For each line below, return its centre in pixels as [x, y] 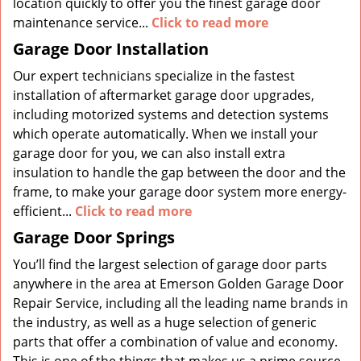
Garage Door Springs [94, 237]
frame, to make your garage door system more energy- [180, 192]
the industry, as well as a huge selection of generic [165, 322]
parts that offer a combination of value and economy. [175, 342]
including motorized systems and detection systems [171, 114]
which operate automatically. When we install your [166, 134]
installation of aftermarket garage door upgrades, [164, 95]
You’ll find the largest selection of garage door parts [170, 264]
